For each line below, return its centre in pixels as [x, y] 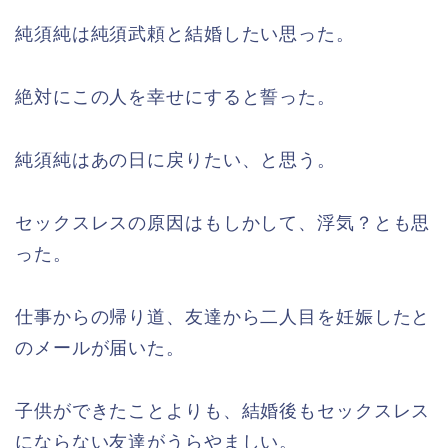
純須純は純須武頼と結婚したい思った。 [185, 34]
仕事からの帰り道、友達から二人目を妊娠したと [223, 317]
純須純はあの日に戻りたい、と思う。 [175, 160]
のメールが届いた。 [100, 348]
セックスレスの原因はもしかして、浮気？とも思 [223, 223]
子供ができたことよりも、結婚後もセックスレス [223, 411]
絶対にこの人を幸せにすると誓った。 [175, 97]
